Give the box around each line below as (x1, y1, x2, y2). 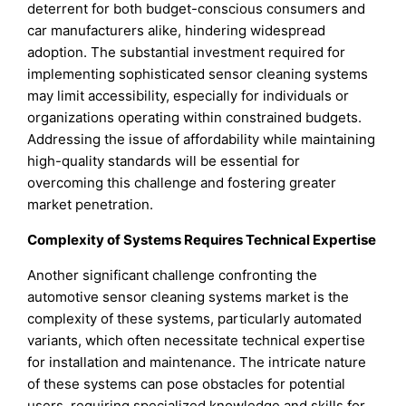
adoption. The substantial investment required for (27, 43, 346, 62)
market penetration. (27, 196, 154, 214)
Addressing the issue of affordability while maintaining (27, 130, 376, 149)
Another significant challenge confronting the (27, 266, 318, 285)
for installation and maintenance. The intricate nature (27, 353, 367, 372)
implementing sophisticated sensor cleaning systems (27, 65, 369, 83)
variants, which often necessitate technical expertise (27, 332, 366, 350)
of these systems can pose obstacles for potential (27, 375, 346, 393)
